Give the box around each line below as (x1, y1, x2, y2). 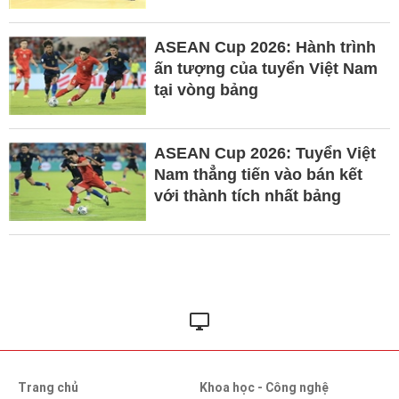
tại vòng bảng (153, 80, 258, 99)
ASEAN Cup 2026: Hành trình (153, 37, 376, 56)
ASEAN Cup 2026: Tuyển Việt (153, 143, 376, 162)
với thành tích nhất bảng (153, 186, 341, 205)
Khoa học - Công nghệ (199, 379, 329, 395)
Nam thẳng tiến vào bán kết (153, 165, 362, 183)
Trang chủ (18, 379, 78, 395)
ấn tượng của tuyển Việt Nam (153, 59, 378, 77)
